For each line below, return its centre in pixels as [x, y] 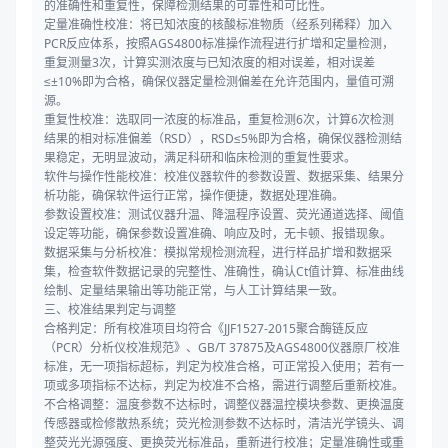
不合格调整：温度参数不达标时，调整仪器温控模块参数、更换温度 [224, 405]
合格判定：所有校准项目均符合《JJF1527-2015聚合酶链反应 [206, 329]
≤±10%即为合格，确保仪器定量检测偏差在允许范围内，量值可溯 [219, 82]
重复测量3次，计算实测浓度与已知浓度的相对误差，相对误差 [209, 63]
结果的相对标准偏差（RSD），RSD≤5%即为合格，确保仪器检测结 [223, 139]
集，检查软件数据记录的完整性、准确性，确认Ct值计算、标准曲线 [224, 272]
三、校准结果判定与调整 [110, 310]
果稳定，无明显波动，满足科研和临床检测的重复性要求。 [200, 158]
